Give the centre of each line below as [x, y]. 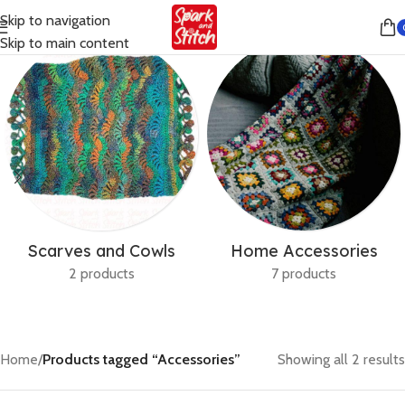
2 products [101, 273]
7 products [304, 273]
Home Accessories [304, 251]
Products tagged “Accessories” [141, 359]
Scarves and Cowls [101, 251]
